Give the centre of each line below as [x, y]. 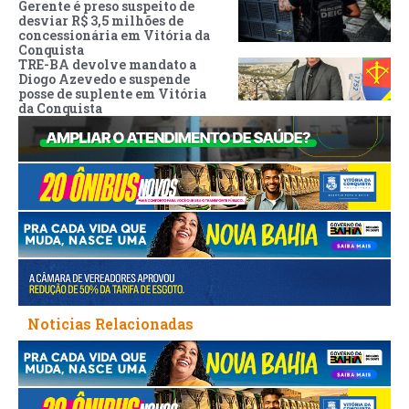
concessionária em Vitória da [114, 35]
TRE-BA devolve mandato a [107, 64]
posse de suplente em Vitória [112, 93]
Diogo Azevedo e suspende [104, 79]
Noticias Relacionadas [110, 323]
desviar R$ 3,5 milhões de [101, 20]
